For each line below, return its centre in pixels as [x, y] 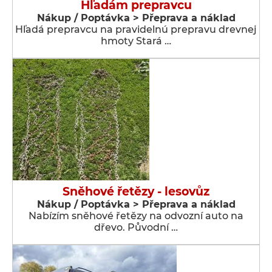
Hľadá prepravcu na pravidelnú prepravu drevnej [136, 29]
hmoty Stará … [136, 41]
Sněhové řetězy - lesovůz [136, 192]
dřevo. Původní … [136, 227]
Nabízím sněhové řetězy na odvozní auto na [136, 216]
